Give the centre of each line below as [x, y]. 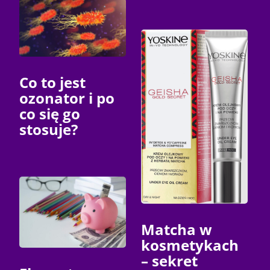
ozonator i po [67, 98]
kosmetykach [190, 245]
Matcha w [177, 229]
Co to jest [53, 82]
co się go [50, 113]
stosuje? [49, 129]
